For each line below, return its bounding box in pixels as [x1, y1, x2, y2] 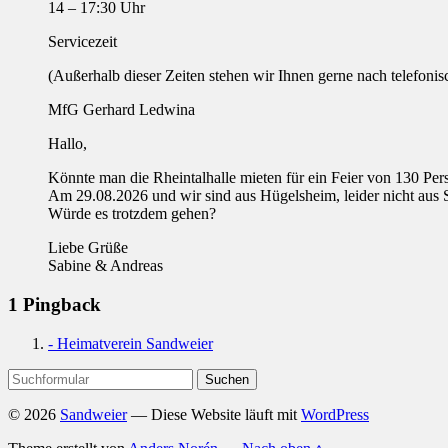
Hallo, [48, 135, 87, 153]
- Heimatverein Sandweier [48, 334, 213, 352]
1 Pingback [8, 293, 101, 315]
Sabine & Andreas [48, 257, 163, 275]
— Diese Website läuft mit [127, 405, 301, 423]
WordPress [301, 405, 369, 423]
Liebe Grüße [48, 239, 128, 257]
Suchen [7, 367, 54, 385]
